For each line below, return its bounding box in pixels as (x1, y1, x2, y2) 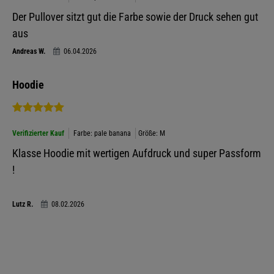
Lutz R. (12, 200, 35, 209)
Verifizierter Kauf (12, 129, 64, 138)
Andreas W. (12, 47, 47, 56)
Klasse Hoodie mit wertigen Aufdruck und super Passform (12, 147, 261, 160)
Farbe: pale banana (73, 129, 131, 138)
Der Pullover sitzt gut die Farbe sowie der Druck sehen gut (12, 10, 258, 23)
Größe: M (138, 129, 165, 138)
